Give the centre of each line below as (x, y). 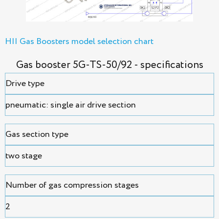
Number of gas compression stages (72, 186)
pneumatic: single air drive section (71, 105)
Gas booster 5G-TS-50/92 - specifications (109, 65)
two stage (24, 156)
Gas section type (37, 135)
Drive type (25, 84)
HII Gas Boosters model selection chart (79, 42)
